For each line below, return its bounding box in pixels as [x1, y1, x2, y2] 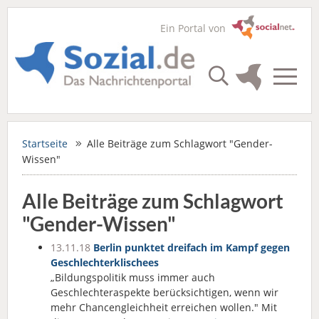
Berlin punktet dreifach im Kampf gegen [93, 241, 290, 254]
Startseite [22, 137, 68, 150]
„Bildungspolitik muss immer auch [51, 271, 215, 284]
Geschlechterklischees [51, 256, 159, 269]
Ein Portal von [160, 21, 231, 35]
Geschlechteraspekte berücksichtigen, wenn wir [51, 286, 278, 299]
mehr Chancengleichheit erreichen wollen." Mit [51, 300, 277, 314]
